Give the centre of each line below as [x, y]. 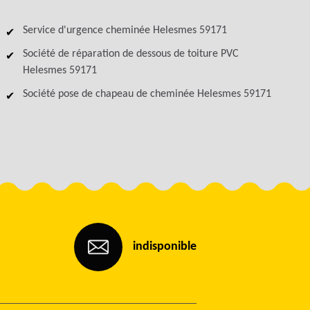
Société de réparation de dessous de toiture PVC [131, 54]
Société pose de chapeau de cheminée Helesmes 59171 [147, 94]
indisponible [165, 247]
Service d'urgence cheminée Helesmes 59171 [125, 30]
